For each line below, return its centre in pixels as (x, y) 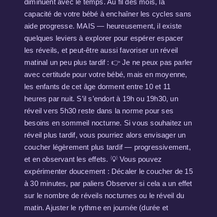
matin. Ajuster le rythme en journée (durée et (96, 208)
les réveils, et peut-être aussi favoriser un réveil (101, 50)
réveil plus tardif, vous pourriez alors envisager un (105, 135)
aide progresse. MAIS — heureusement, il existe (103, 26)
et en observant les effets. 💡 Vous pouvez (93, 159)
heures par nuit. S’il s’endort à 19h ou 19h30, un (101, 99)
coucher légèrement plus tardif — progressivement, (108, 147)
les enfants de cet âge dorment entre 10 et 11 (97, 86)
